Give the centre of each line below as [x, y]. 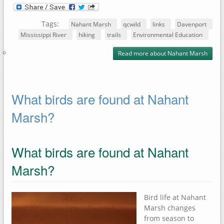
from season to [169, 218]
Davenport [192, 24]
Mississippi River [43, 35]
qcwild [132, 24]
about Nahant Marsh [178, 53]
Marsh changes [170, 207]
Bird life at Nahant [175, 197]
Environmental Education [168, 35]
